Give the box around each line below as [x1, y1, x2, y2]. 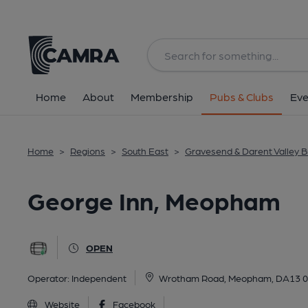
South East [122, 145, 168, 156]
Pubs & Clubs [210, 90, 274, 103]
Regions [70, 145, 105, 156]
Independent [71, 272, 126, 283]
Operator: [27, 272, 71, 283]
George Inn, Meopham [27, 185, 280, 214]
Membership [131, 90, 193, 103]
